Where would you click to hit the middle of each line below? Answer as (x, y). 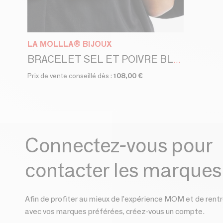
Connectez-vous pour (119, 145)
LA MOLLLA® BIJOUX (70, 44)
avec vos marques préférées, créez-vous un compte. (115, 211)
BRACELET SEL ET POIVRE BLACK (177, 60)
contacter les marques (123, 170)
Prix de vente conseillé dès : (70, 76)
